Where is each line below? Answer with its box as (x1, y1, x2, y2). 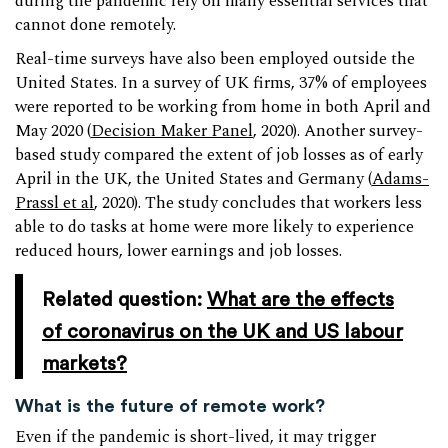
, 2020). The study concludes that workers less (94, 190, 422, 216)
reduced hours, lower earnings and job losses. (15, 238, 342, 264)
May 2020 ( (15, 118, 91, 144)
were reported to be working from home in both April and (15, 94, 431, 120)
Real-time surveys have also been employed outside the (15, 46, 415, 72)
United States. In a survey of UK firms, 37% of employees (15, 70, 427, 96)
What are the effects (207, 286, 394, 311)
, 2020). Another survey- (253, 118, 423, 144)
